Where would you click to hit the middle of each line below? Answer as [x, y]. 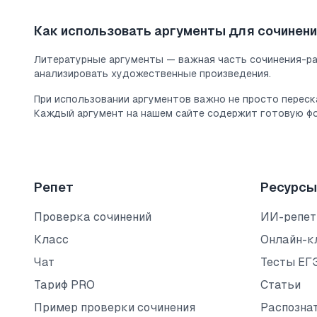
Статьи [281, 285]
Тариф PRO [64, 285]
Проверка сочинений [93, 217]
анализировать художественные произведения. [152, 74]
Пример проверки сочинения [115, 307]
